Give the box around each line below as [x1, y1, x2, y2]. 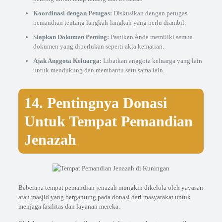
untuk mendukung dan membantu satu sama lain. [33, 66, 165, 74]
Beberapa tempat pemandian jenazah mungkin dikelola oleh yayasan [18, 184, 203, 191]
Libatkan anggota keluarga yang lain [101, 57, 202, 64]
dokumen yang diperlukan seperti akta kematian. [33, 43, 164, 50]
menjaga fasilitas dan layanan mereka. [18, 203, 120, 210]
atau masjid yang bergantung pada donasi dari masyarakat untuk [18, 193, 191, 201]
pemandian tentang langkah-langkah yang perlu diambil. [33, 19, 186, 26]
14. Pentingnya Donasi [24, 95, 167, 111]
